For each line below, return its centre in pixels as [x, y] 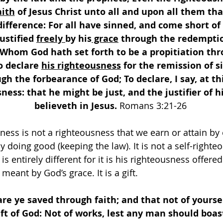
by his [78, 39]
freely [51, 39]
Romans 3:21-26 [154, 106]
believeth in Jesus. [77, 106]
